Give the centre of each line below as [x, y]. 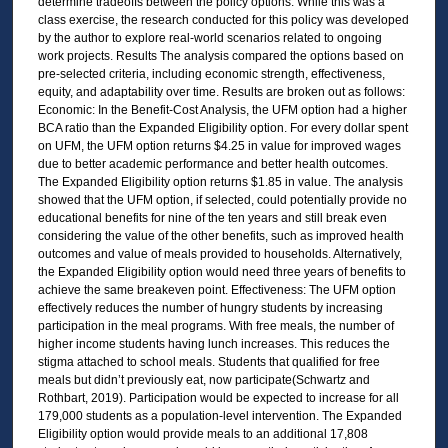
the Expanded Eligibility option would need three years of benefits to [221, 271]
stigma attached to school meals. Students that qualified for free [208, 361]
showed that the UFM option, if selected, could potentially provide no [222, 199]
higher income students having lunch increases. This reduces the [213, 343]
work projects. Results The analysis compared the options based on [220, 55]
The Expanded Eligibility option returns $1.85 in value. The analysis [220, 181]
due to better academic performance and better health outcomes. [212, 163]
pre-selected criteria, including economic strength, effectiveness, [211, 73]
